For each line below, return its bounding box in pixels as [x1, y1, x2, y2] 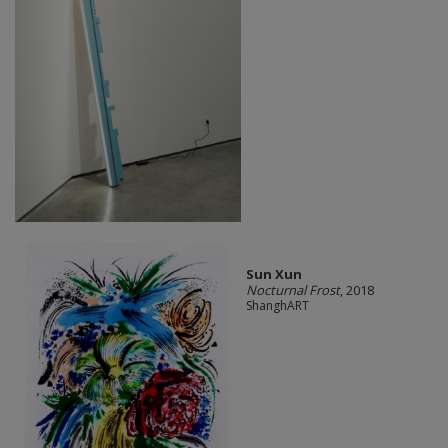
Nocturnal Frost [245, 280, 340, 299]
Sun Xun [245, 264, 302, 283]
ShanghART [245, 296, 309, 314]
